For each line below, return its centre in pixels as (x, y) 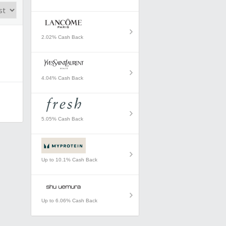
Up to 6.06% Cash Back (69, 201)
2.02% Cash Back (62, 37)
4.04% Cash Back (62, 78)
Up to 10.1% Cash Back (69, 160)
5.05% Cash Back (62, 119)
